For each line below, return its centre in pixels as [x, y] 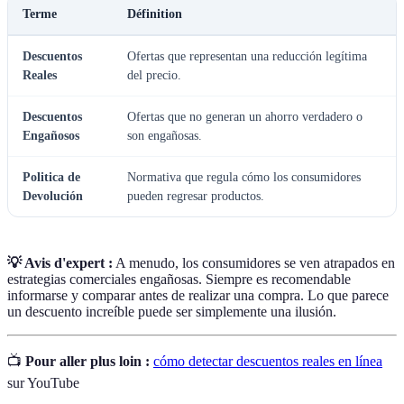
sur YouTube [43, 383]
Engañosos [51, 136]
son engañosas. [165, 136]
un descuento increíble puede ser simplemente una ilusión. [172, 312]
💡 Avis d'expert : [60, 263]
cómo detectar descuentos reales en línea [268, 362]
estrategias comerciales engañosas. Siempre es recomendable [179, 280]
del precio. [154, 76]
